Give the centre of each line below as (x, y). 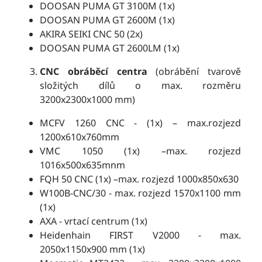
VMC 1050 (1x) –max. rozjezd (140, 151)
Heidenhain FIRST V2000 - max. (140, 235)
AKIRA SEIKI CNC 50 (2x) (91, 34)
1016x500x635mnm (82, 165)
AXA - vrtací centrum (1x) (94, 221)
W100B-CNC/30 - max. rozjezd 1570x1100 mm (140, 193)
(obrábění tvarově (194, 72)
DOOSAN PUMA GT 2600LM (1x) (110, 48)
